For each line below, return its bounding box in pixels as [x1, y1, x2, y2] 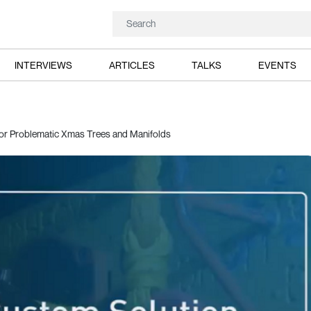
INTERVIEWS [14, 58, 72, 71]
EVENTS [258, 58, 297, 71]
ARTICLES [108, 58, 155, 71]
